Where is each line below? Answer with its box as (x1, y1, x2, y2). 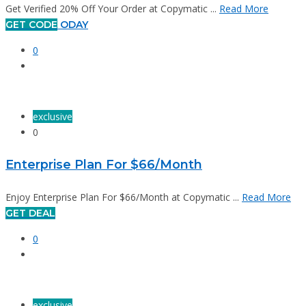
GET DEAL (5, 206, 55, 219)
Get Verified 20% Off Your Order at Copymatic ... (5, 2, 219, 16)
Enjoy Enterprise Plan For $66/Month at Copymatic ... (5, 190, 242, 204)
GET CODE (5, 18, 57, 31)
